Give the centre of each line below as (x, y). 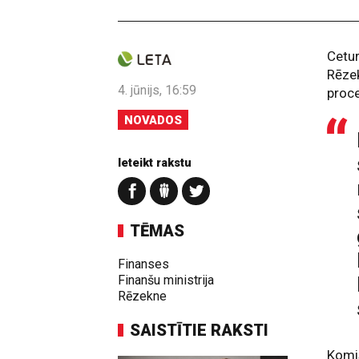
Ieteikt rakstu (155, 162)
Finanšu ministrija (166, 280)
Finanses (143, 264)
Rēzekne (142, 296)
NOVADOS (153, 120)
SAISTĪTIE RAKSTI (199, 330)
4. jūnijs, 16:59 (157, 90)
